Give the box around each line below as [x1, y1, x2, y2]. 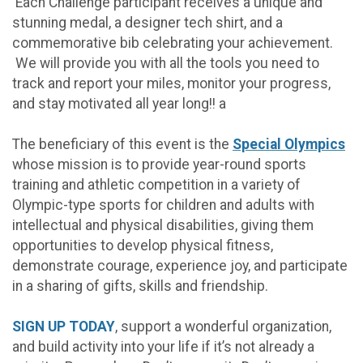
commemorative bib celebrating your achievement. [12, 34, 333, 51]
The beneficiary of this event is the [12, 135, 233, 152]
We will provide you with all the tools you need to [12, 54, 319, 71]
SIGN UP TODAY [12, 318, 115, 335]
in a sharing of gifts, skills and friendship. [12, 277, 268, 294]
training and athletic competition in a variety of [12, 176, 301, 193]
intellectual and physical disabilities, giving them [12, 216, 314, 233]
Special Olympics [233, 135, 345, 152]
